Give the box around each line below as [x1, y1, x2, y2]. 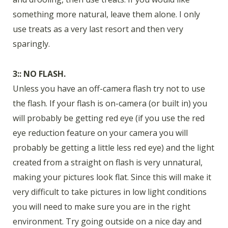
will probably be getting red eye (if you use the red [13, 112, 205, 124]
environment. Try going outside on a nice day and [13, 215, 202, 227]
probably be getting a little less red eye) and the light [13, 141, 214, 153]
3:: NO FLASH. [13, 68, 66, 79]
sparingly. [13, 38, 50, 50]
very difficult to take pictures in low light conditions [13, 186, 207, 197]
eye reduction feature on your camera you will [13, 127, 188, 138]
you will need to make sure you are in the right [13, 201, 190, 212]
